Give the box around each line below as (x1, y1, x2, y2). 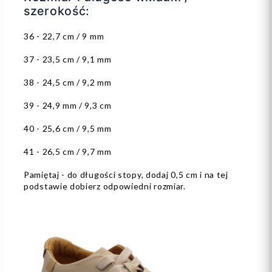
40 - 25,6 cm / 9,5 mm (24, 123, 112, 134)
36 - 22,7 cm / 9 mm (24, 31, 104, 42)
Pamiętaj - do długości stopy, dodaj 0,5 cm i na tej (24, 169, 228, 180)
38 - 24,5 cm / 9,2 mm (24, 77, 112, 88)
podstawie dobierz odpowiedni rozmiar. (24, 181, 186, 192)
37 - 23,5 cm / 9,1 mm (24, 54, 112, 65)
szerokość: (24, 4, 90, 19)
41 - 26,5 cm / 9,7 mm (24, 146, 112, 157)
